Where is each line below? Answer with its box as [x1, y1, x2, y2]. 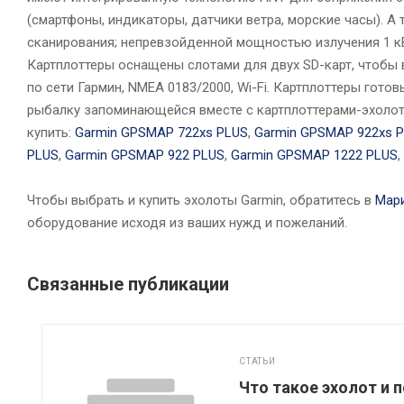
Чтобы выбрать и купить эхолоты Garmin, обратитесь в [27, 191, 375, 208]
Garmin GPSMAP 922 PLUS [65, 146, 225, 163]
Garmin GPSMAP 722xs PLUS [75, 124, 248, 141]
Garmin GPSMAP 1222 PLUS [231, 146, 398, 163]
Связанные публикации [27, 272, 229, 295]
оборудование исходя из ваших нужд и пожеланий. [27, 214, 347, 231]
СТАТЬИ [239, 356, 276, 366]
